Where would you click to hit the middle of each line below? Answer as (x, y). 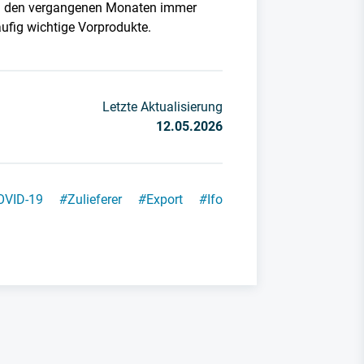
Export (164, 200)
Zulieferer (94, 200)
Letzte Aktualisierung (162, 107)
